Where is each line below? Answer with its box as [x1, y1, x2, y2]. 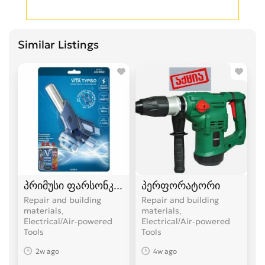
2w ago [35, 247, 59, 256]
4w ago [153, 247, 177, 256]
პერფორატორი [141, 178, 220, 192]
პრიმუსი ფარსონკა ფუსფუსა [24, 178, 166, 192]
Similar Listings [18, 37, 99, 51]
